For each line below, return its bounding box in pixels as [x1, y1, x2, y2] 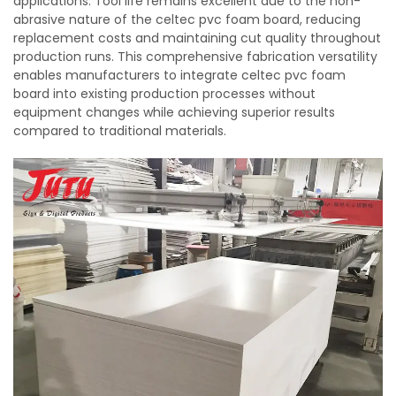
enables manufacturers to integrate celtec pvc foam [13, 66, 346, 84]
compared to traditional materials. [13, 122, 226, 140]
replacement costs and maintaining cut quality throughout [13, 29, 381, 47]
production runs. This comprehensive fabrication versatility [13, 48, 377, 65]
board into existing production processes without [13, 85, 316, 103]
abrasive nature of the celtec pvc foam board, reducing [13, 11, 361, 28]
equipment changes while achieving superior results [13, 103, 335, 121]
